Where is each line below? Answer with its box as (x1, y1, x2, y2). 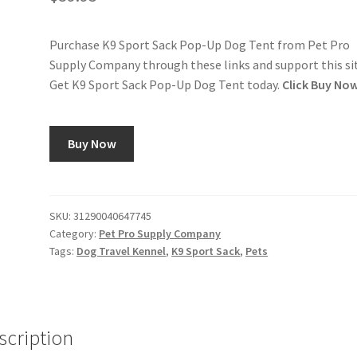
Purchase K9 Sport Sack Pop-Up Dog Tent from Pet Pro (49, 37, 351, 53)
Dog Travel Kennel (76, 243, 167, 258)
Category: (49, 226, 100, 241)
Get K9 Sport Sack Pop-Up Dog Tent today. (49, 76, 283, 93)
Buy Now (67, 135, 116, 151)
